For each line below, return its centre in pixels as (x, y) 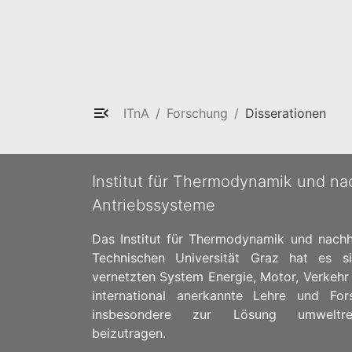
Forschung (197, 113)
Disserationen (286, 113)
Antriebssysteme (154, 205)
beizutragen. (129, 333)
